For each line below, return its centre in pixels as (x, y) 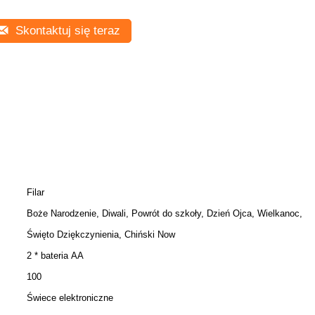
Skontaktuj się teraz (66, 31)
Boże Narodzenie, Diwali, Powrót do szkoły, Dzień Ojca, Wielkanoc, (165, 213)
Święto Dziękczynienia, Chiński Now (101, 234)
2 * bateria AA (55, 256)
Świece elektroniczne (70, 298)
